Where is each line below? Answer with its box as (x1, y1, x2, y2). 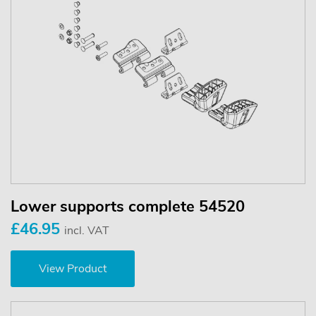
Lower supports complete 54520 (11, 196, 245, 218)
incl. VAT (64, 223, 109, 239)
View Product (39, 261, 107, 277)
